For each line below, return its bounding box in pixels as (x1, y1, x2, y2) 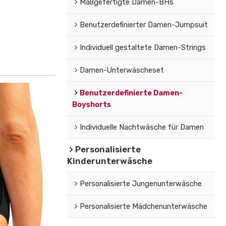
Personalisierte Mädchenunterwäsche (79, 201, 207, 211)
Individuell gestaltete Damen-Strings (79, 42, 206, 52)
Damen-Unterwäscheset (79, 65, 164, 75)
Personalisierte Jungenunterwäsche (79, 179, 202, 188)
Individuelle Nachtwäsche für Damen (79, 122, 204, 132)
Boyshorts (72, 99, 111, 109)
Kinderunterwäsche (67, 155, 152, 166)
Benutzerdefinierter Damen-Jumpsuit (79, 20, 208, 29)
